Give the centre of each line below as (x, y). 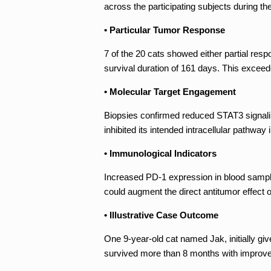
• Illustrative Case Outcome (161, 215)
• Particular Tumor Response (165, 30)
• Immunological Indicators (160, 153)
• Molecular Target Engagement (170, 91)
